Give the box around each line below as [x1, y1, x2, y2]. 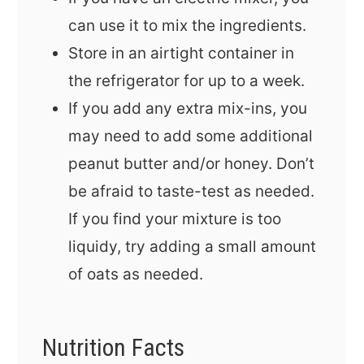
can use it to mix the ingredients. [68, 16, 307, 36]
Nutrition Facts [42, 333, 185, 362]
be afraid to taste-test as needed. [68, 182, 315, 201]
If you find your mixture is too [68, 210, 282, 229]
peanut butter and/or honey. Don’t [68, 154, 315, 174]
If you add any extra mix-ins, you [68, 99, 308, 119]
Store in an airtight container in [68, 44, 295, 63]
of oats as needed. [68, 265, 204, 284]
